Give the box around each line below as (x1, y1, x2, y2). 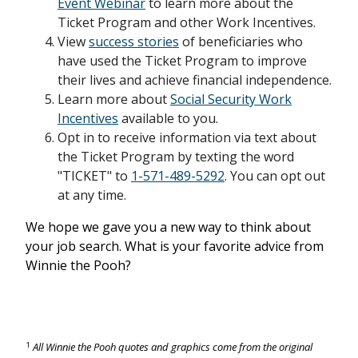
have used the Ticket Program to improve (58, 52, 307, 70)
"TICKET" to (58, 167, 131, 185)
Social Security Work (170, 90, 292, 109)
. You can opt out (225, 167, 325, 185)
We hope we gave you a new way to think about (26, 218, 311, 237)
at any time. (58, 186, 126, 205)
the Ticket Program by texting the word (58, 148, 294, 166)
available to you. (118, 109, 218, 128)
